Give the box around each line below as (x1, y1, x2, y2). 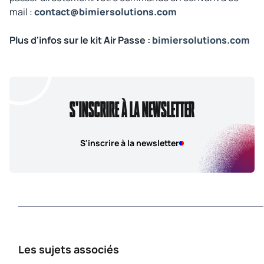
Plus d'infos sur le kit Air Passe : (9, 33, 152, 47)
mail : (9, 5, 34, 18)
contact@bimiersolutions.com (34, 5, 177, 18)
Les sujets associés (18, 242, 119, 256)
